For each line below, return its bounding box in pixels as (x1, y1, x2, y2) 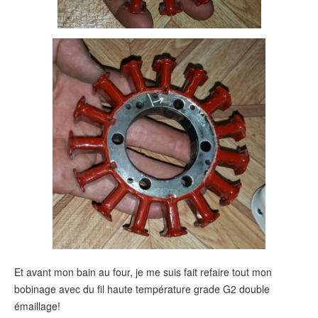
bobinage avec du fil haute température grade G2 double (14, 282, 270, 297)
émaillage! (14, 299, 60, 314)
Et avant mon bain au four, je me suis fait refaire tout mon (14, 265, 272, 280)
